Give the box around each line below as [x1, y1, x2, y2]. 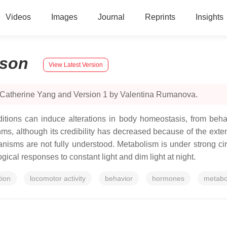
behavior [105, 174, 133, 182]
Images [51, 13, 78, 21]
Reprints [144, 13, 175, 21]
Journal [97, 13, 125, 21]
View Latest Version [49, 61, 103, 68]
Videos [5, 13, 31, 21]
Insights [195, 13, 223, 21]
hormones [152, 174, 184, 182]
